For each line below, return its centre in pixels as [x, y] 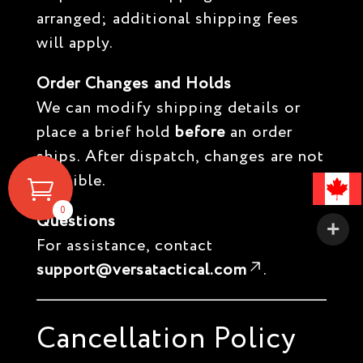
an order [258, 132]
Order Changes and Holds [134, 84]
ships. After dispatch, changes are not [180, 157]
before [200, 132]
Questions [76, 222]
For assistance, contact [124, 246]
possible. [71, 181]
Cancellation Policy [166, 339]
